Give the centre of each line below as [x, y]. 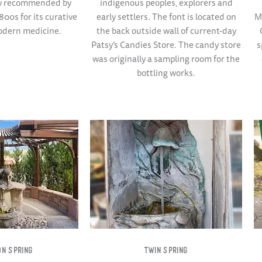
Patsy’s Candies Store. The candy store [166, 45]
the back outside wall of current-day [166, 31]
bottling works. [166, 73]
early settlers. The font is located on [166, 17]
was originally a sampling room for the [166, 59]
